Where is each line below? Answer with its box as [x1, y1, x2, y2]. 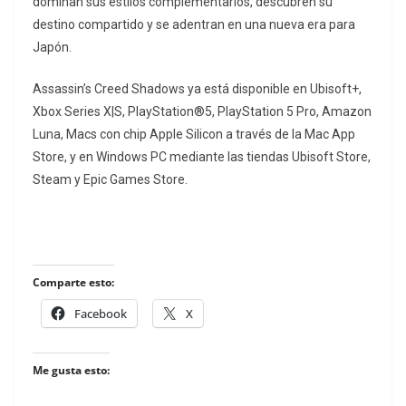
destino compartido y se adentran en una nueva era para [33, 17, 355, 33]
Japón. [33, 40, 72, 55]
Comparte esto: [33, 275, 114, 291]
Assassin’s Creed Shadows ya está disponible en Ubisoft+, [33, 82, 362, 97]
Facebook [74, 305, 127, 323]
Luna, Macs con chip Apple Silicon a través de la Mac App [33, 127, 355, 142]
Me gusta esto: [33, 362, 110, 379]
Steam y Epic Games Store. [33, 172, 188, 188]
